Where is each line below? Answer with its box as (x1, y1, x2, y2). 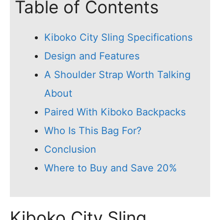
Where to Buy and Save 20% (44, 162, 177, 174)
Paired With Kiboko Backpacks (44, 106, 186, 118)
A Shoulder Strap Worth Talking (44, 69, 191, 81)
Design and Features (44, 50, 139, 62)
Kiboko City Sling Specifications (44, 31, 192, 44)
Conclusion (44, 143, 96, 156)
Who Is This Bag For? (44, 125, 141, 137)
